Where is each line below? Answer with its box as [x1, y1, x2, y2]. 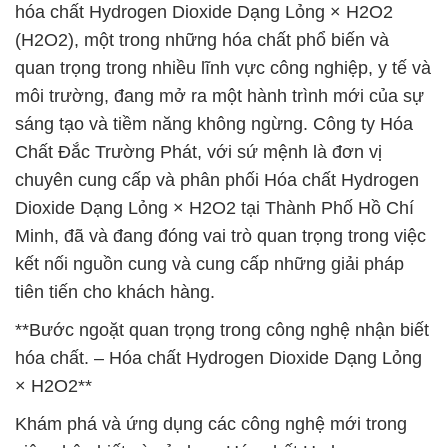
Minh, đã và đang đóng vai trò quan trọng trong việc [15, 226, 426, 246]
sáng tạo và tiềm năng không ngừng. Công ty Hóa [15, 114, 413, 134]
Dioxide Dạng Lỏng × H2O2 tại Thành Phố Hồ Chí [15, 198, 414, 218]
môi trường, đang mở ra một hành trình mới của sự [15, 86, 424, 106]
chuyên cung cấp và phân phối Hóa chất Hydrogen [15, 170, 419, 190]
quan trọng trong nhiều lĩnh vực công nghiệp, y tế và [15, 58, 431, 78]
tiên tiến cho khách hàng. [15, 282, 215, 302]
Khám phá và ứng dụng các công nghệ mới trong [15, 414, 407, 434]
